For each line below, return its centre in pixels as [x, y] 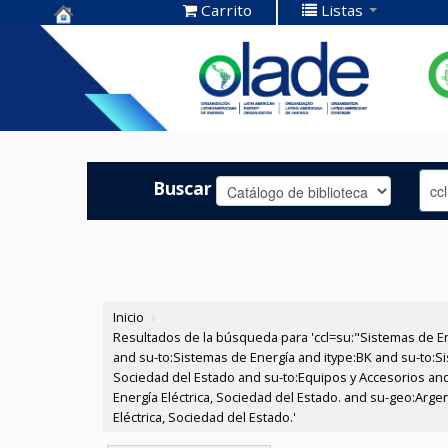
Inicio [129, 317]
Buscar [183, 187]
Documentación [128, 70]
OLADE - [92, 101]
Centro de [100, 39]
